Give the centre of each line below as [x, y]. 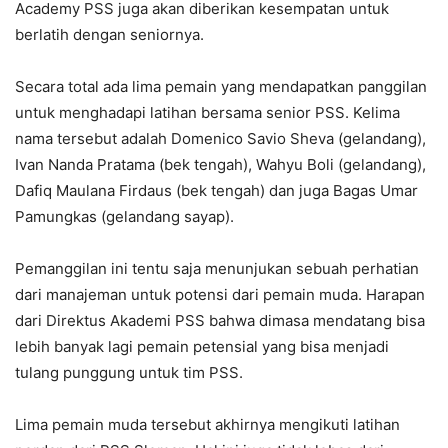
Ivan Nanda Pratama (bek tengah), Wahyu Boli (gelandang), [220, 165]
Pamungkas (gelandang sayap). [124, 217]
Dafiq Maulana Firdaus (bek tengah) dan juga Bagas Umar [216, 191]
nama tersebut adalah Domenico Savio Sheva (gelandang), [220, 139]
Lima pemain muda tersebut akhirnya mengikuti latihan [207, 425]
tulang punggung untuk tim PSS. [129, 373]
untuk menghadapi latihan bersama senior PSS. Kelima [207, 113]
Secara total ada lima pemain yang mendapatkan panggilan [221, 87]
